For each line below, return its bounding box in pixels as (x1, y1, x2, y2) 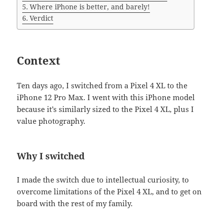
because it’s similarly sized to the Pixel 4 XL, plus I (17, 104, 194, 114)
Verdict (30, 13, 54, 23)
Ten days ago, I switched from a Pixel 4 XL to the (17, 80, 188, 90)
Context (17, 52, 61, 68)
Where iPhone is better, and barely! (30, 2, 150, 11)
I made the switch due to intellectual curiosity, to (17, 174, 189, 184)
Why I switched (17, 149, 85, 162)
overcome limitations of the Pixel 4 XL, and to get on (17, 186, 202, 196)
